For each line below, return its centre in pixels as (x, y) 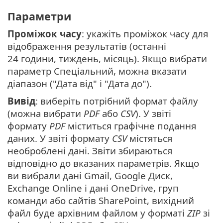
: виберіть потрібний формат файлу (117, 101)
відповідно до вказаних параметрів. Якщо (103, 163)
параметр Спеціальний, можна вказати (97, 71)
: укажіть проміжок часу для (145, 33)
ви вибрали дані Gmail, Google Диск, (90, 175)
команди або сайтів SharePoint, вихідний (101, 200)
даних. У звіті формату (60, 138)
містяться (150, 138)
